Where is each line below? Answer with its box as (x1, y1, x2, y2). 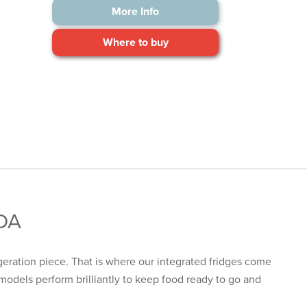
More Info (112, 5, 160, 19)
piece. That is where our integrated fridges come (36, 254, 271, 269)
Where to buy (102, 36, 169, 50)
